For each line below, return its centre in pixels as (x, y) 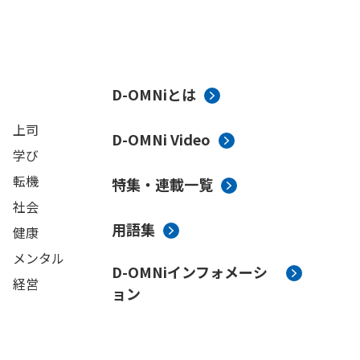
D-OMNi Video (162, 139)
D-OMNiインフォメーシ (190, 271)
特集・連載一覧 (163, 184)
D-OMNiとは (154, 94)
